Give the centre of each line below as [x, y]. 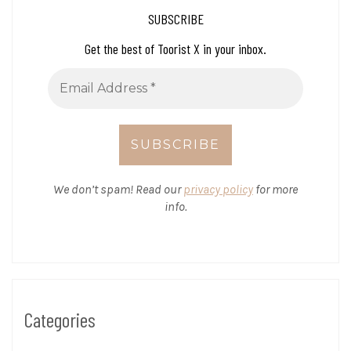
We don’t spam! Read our [118, 190]
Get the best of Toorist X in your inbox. [175, 48]
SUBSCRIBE [175, 19]
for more [275, 190]
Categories [60, 320]
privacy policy [218, 190]
